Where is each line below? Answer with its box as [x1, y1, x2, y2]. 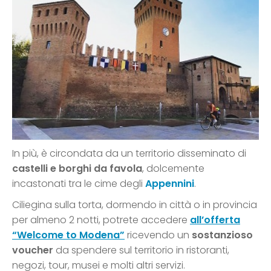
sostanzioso [192, 228, 253, 243]
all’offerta [190, 213, 240, 227]
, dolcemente [142, 162, 204, 176]
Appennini [145, 177, 194, 191]
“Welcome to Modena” [12, 228, 125, 243]
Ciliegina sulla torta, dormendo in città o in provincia [12, 198, 257, 212]
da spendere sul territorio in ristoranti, [53, 243, 229, 258]
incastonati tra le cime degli [12, 177, 145, 191]
